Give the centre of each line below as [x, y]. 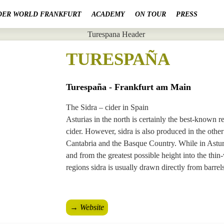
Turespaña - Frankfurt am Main [128, 87]
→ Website [87, 207]
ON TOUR [150, 14]
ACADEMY [108, 14]
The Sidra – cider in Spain [107, 107]
